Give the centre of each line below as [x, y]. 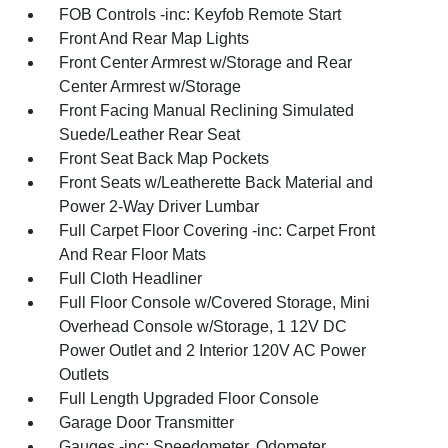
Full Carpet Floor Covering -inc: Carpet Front [217, 230]
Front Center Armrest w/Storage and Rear [206, 62]
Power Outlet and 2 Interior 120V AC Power [213, 350]
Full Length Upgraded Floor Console [189, 398]
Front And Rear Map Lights [154, 38]
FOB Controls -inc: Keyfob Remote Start [200, 14]
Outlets [84, 374]
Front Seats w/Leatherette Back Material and [216, 182]
